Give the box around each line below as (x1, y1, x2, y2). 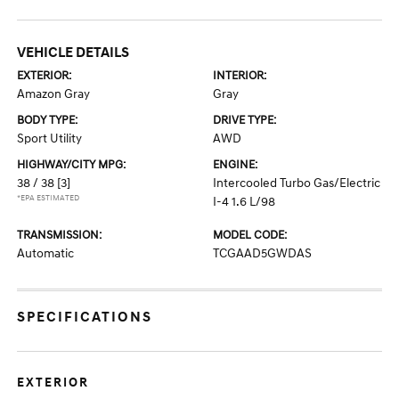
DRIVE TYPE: (213, 113, 276, 127)
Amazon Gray (17, 86, 91, 102)
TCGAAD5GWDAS (213, 246, 312, 261)
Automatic (17, 246, 75, 261)
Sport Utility (17, 131, 83, 146)
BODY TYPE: (17, 113, 78, 127)
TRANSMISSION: (17, 228, 102, 242)
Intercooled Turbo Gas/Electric (213, 175, 380, 191)
